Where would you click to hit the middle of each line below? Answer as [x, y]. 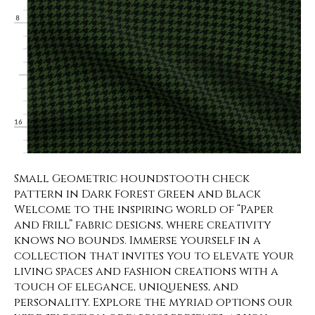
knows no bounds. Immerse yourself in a [137, 241]
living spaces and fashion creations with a [146, 272]
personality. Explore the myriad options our [153, 303]
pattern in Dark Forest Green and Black [137, 194]
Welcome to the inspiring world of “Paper [144, 210]
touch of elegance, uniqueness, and [126, 287]
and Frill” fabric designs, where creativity [143, 225]
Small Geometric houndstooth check [132, 179]
